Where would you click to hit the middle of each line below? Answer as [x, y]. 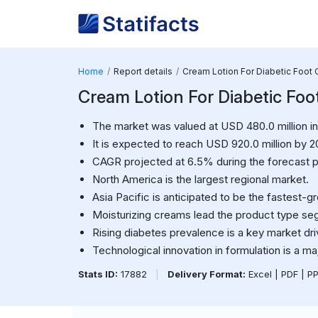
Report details [143, 71]
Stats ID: [98, 274]
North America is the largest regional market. [200, 179]
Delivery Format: [206, 274]
